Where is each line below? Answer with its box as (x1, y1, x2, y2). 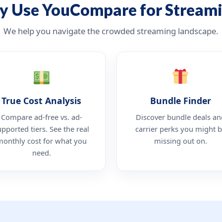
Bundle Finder (150, 94, 211, 107)
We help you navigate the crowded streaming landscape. (3, 25, 219, 37)
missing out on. (154, 135, 207, 146)
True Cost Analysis (1, 94, 82, 107)
